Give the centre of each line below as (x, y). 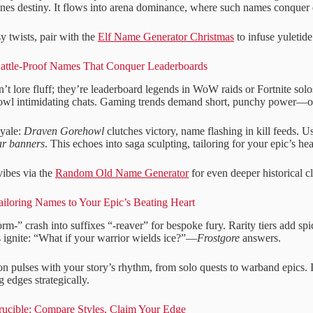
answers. (260, 238)
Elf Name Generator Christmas (166, 37)
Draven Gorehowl (64, 131)
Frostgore (218, 238)
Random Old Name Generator (122, 173)
